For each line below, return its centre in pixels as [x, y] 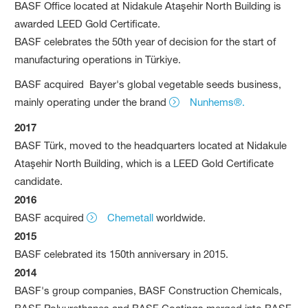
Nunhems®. [218, 102]
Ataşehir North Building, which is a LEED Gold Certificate [144, 163]
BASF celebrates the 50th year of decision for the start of [145, 41]
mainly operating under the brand [92, 102]
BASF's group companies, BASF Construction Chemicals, [148, 290]
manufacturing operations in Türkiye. [98, 59]
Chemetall [131, 217]
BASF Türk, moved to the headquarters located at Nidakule [151, 145]
